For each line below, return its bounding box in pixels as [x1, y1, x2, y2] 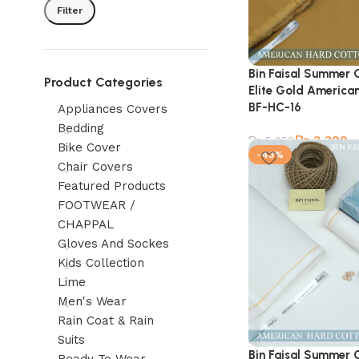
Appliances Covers [58, 102, 167, 116]
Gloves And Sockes [58, 236, 169, 251]
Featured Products [58, 179, 166, 193]
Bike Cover [58, 140, 121, 155]
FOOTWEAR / [58, 198, 135, 212]
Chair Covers [58, 159, 133, 174]
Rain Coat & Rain [58, 313, 154, 328]
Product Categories [44, 75, 163, 90]
